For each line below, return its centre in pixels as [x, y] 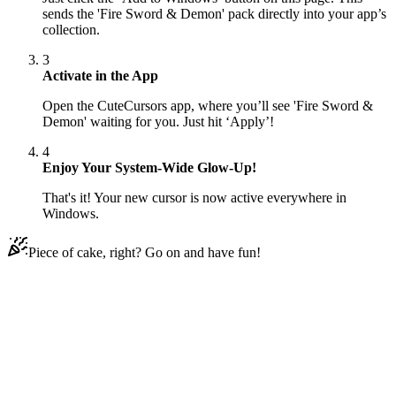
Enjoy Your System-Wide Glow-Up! [149, 168]
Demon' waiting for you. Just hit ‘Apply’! [158, 122]
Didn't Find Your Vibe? [92, 314]
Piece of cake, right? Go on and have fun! [145, 253]
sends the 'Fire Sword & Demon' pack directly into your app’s [214, 14]
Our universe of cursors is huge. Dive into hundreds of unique [179, 347]
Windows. [71, 214]
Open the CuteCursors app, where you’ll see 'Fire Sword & [208, 106]
